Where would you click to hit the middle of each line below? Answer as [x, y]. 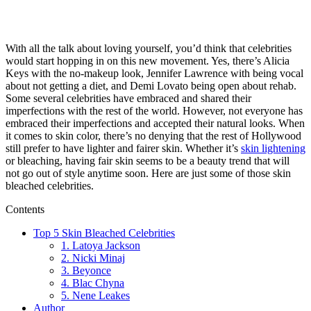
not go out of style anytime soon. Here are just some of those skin [148, 174]
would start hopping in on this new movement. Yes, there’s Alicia [148, 61]
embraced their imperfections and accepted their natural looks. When [155, 124]
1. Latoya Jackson [101, 246]
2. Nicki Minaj [93, 258]
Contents [25, 210]
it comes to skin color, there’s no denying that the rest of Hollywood [153, 136]
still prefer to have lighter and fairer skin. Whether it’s [123, 149]
